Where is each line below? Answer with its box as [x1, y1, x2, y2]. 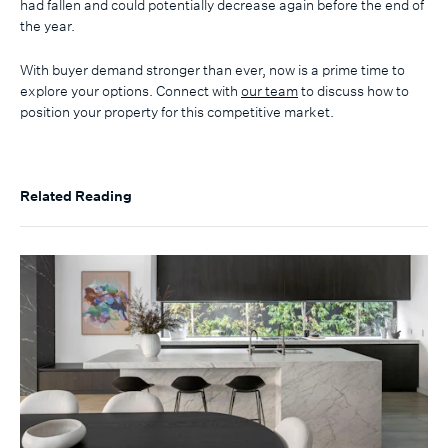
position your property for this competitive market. [20, 103, 334, 121]
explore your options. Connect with [20, 82, 241, 100]
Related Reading [20, 187, 132, 205]
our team [241, 82, 298, 100]
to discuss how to [298, 82, 409, 100]
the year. [20, 17, 75, 34]
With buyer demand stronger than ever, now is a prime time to [20, 61, 405, 79]
